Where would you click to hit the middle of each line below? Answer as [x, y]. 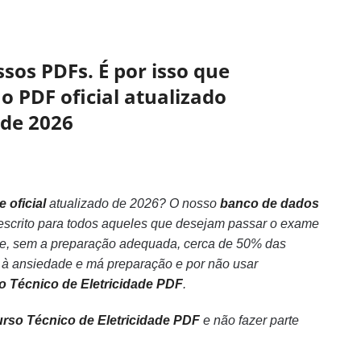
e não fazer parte [249, 320]
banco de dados [269, 203]
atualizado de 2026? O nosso [133, 203]
